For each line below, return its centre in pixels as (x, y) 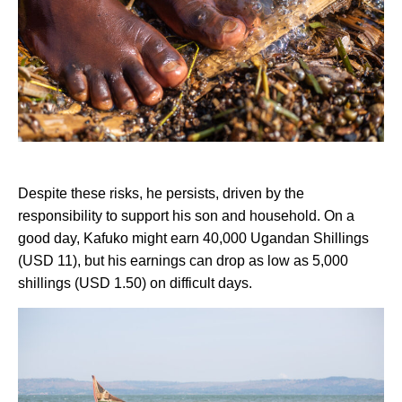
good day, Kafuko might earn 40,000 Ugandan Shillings (193, 238)
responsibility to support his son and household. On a (186, 215)
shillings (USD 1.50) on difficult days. (135, 283)
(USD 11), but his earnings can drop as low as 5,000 (183, 260)
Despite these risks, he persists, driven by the (161, 193)
